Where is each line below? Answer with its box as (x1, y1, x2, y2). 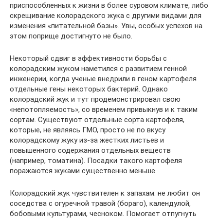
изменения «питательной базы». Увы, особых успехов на (10, 21, 202, 30)
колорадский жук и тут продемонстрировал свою (10, 94, 181, 104)
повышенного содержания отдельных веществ (10, 145, 171, 155)
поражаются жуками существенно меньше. (10, 166, 157, 175)
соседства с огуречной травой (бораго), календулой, (10, 199, 191, 208)
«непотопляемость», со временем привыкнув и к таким (10, 105, 198, 114)
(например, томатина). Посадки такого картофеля (10, 156, 182, 165)
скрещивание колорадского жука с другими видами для (10, 11, 201, 20)
